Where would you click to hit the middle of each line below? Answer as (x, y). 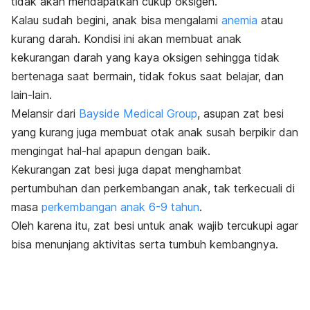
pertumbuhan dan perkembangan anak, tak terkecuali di (153, 189)
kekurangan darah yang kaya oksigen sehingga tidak (145, 58)
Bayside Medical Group (138, 114)
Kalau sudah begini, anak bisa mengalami (116, 20)
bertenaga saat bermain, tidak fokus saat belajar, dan (147, 76)
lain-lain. (31, 95)
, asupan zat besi (240, 114)
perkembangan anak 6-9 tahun (120, 207)
